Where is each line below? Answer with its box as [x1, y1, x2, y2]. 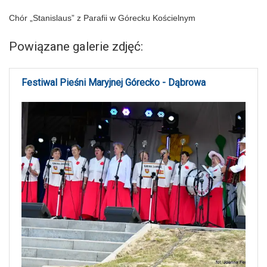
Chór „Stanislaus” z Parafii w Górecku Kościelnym [9, 13, 195, 23]
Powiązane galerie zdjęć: [9, 39, 143, 54]
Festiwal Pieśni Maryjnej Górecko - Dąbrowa [21, 77, 206, 89]
